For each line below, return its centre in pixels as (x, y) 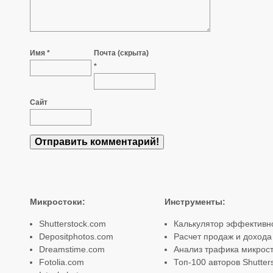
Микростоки (56, 202)
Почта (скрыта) (121, 53)
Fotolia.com (62, 262)
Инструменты (193, 202)
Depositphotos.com (76, 236)
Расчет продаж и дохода (222, 236)
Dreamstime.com (72, 249)
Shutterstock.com (73, 223)
